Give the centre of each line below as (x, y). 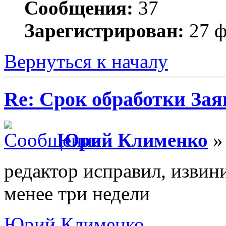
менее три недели (77, 193)
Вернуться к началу (86, 62)
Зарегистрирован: (104, 31)
